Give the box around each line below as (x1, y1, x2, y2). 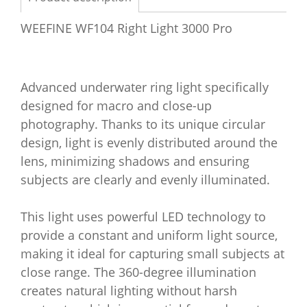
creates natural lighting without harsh (21, 282, 237, 299)
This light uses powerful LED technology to (21, 208, 266, 225)
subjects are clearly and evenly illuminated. (21, 171, 270, 188)
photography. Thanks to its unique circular (21, 116, 265, 132)
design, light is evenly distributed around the (21, 134, 278, 151)
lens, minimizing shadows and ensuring (21, 153, 249, 169)
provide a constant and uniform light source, (21, 227, 278, 243)
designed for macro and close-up (21, 97, 212, 114)
